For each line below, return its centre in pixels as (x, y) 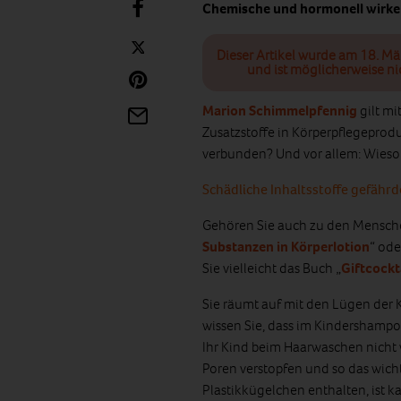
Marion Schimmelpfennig (280, 111)
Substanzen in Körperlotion (286, 247)
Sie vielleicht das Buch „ (272, 268)
